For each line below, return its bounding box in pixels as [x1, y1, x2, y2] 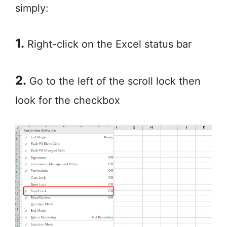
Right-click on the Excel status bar [24, 37, 192, 50]
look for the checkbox [15, 94, 120, 106]
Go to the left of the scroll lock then [26, 74, 201, 87]
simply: [15, 2, 49, 14]
